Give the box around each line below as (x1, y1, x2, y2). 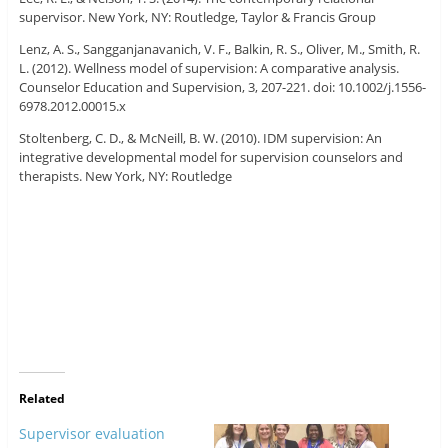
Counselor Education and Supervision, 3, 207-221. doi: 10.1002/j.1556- (18, 78, 426, 97)
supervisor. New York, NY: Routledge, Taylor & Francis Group (18, 8, 376, 27)
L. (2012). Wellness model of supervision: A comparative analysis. (18, 59, 399, 78)
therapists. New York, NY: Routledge (18, 167, 232, 186)
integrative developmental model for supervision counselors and (18, 148, 403, 167)
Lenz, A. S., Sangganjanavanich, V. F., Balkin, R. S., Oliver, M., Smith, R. (18, 40, 420, 59)
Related (18, 390, 65, 408)
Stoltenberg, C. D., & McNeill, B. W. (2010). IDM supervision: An (18, 129, 382, 148)
